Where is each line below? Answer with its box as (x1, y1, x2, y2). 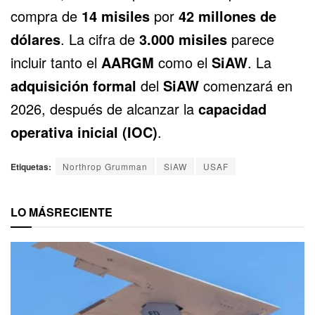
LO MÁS (11, 204, 54, 221)
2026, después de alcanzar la (11, 98, 198, 120)
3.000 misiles (139, 29, 227, 50)
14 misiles (82, 6, 150, 27)
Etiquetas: (11, 160, 51, 174)
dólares (11, 29, 60, 50)
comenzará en (199, 75, 292, 96)
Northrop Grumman (63, 160, 148, 173)
